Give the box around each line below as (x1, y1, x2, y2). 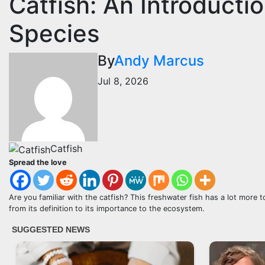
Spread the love (9, 157, 67, 167)
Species (9, 18, 99, 48)
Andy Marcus (114, 51, 204, 69)
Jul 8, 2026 (98, 75, 148, 87)
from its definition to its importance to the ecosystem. (9, 203, 205, 213)
